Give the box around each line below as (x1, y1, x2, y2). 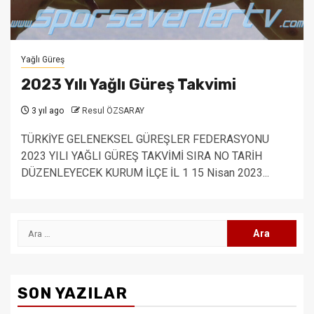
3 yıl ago (29, 106, 64, 116)
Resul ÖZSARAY (82, 106, 144, 116)
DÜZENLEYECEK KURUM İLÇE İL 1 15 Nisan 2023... (21, 166, 269, 179)
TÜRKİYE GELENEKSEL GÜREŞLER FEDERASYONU (21, 132, 269, 146)
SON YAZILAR (18, 284, 128, 303)
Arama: (17, 221, 55, 234)
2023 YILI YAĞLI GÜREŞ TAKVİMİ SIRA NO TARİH (21, 149, 262, 163)
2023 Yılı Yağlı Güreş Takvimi (21, 75, 236, 94)
